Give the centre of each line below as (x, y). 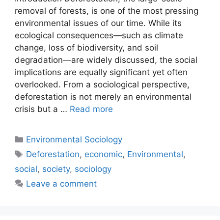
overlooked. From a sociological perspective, (102, 85)
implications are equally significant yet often (101, 72)
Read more (91, 109)
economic (104, 154)
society (56, 169)
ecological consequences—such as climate (99, 36)
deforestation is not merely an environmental (103, 97)
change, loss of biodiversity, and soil (86, 48)
